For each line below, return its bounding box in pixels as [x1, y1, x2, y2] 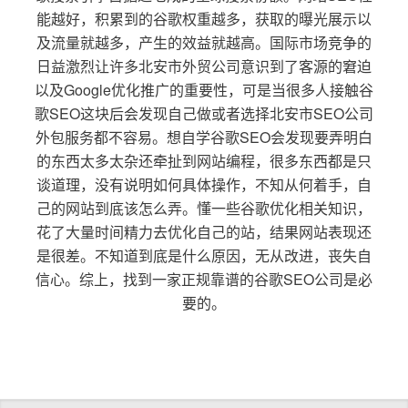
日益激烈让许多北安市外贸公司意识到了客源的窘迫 [36, 55, 372, 76]
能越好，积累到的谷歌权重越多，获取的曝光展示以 [36, 7, 372, 29]
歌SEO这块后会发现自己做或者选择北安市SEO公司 [34, 102, 373, 124]
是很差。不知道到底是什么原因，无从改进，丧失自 [36, 244, 372, 266]
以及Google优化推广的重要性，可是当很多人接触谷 [34, 78, 373, 100]
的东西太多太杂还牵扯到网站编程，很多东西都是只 [36, 149, 372, 171]
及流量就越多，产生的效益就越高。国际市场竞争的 [36, 31, 372, 53]
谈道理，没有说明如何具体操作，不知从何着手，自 [36, 173, 372, 195]
